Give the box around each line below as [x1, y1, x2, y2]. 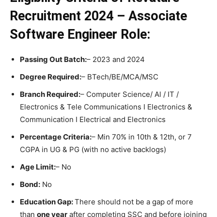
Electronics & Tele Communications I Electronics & [20, 102, 192, 111]
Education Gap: [20, 197, 75, 206]
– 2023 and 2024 [87, 54, 145, 64]
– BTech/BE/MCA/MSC [81, 72, 158, 81]
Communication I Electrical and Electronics [20, 114, 166, 124]
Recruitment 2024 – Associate [10, 8, 187, 24]
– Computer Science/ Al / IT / [80, 89, 179, 99]
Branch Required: [20, 89, 80, 99]
